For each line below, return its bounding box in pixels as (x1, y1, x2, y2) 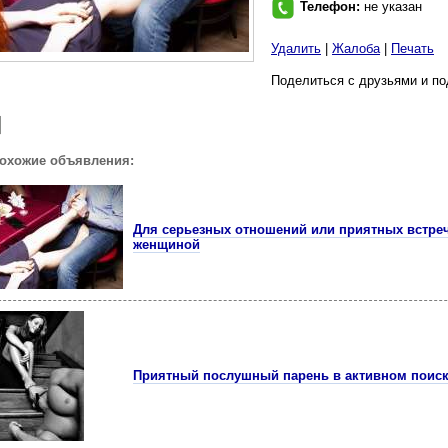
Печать (391, 41, 434, 56)
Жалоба (332, 41, 380, 56)
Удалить (271, 41, 321, 56)
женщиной (133, 237, 200, 252)
